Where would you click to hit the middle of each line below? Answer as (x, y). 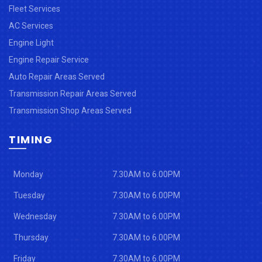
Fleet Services (35, 8)
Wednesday (35, 216)
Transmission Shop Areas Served (70, 110)
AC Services (31, 25)
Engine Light (31, 42)
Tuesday (29, 195)
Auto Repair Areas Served (57, 76)
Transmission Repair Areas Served (73, 93)
